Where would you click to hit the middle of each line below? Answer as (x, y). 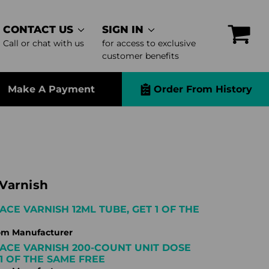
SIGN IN (123, 29)
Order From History (203, 89)
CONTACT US (38, 29)
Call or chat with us (44, 43)
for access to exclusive (149, 43)
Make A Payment (51, 89)
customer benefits (141, 56)
